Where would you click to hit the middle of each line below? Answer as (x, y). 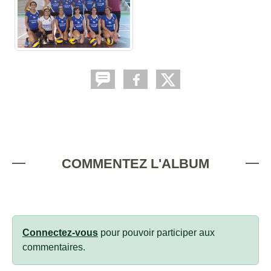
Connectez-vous (60, 232)
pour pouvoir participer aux (156, 232)
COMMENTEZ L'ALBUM (135, 163)
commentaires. (54, 247)
